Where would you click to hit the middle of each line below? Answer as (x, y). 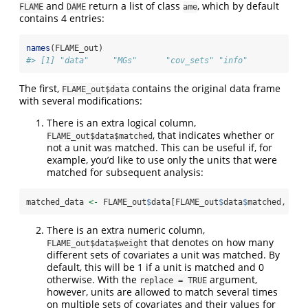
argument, (232, 279)
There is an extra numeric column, (126, 230)
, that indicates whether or (213, 135)
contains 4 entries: (62, 18)
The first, (41, 88)
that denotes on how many (211, 242)
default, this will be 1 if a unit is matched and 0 (155, 267)
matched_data (57, 202)
